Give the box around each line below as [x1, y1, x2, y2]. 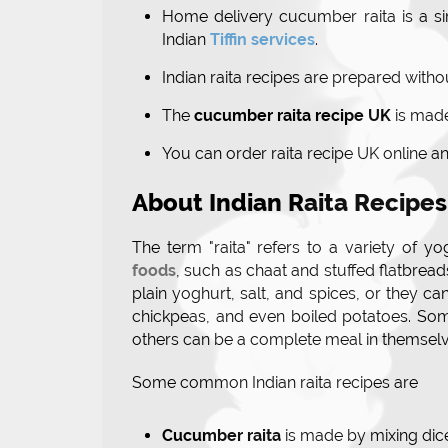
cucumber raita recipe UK [194, 106, 391, 126]
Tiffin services [210, 30, 315, 50]
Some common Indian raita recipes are [132, 373, 426, 393]
